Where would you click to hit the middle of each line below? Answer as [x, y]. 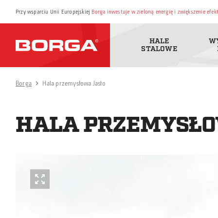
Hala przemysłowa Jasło [74, 84]
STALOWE [159, 49]
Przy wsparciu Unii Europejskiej [54, 12]
